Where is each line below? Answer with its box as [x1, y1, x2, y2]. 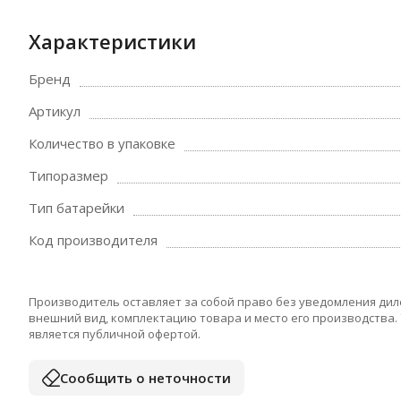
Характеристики [29, 28, 196, 55]
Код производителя [29, 231, 158, 249]
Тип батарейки [29, 199, 124, 217]
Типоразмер [29, 166, 108, 184]
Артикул [29, 102, 81, 120]
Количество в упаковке [29, 134, 175, 152]
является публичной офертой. [29, 326, 200, 342]
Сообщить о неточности [60, 368, 231, 387]
